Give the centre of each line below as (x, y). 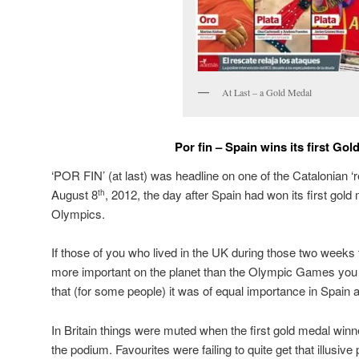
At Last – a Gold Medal (267, 93)
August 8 (75, 194)
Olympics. (78, 213)
